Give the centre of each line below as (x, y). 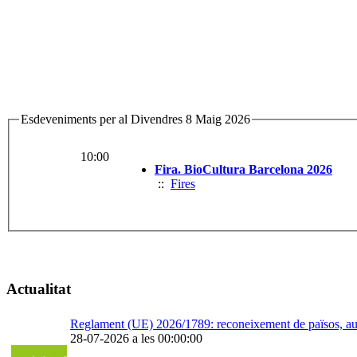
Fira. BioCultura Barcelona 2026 (243, 170)
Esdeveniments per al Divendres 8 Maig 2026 (135, 120)
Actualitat (39, 288)
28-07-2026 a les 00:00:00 (136, 339)
